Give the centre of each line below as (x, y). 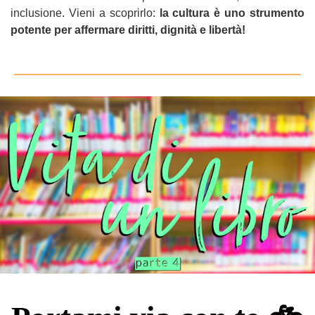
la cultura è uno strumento (232, 13)
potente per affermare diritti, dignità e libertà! (128, 30)
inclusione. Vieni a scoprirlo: (85, 13)
